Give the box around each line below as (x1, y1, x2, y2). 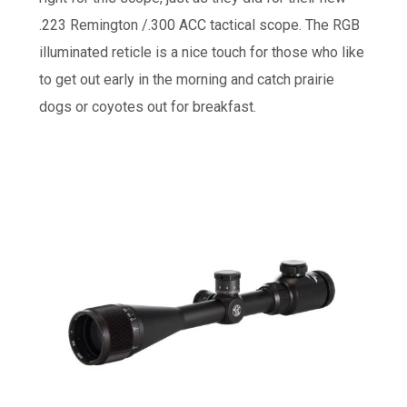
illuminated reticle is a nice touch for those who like (38, 43, 364, 61)
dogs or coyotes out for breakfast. (38, 97, 256, 115)
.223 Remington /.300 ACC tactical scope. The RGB (38, 15, 360, 34)
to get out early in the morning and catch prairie (38, 70, 334, 88)
